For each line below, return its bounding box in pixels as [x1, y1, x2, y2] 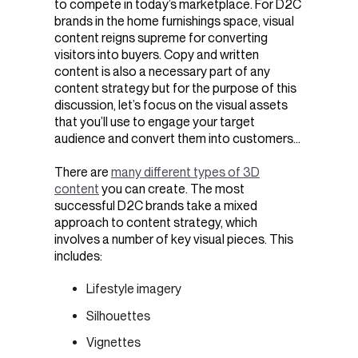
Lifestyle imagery [86, 281, 181, 297]
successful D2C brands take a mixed [54, 198, 257, 214]
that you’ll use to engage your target [54, 113, 255, 129]
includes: [54, 249, 102, 265]
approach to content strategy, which [54, 215, 257, 231]
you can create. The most [101, 181, 245, 197]
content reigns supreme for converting [54, 30, 268, 46]
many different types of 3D [111, 165, 260, 181]
